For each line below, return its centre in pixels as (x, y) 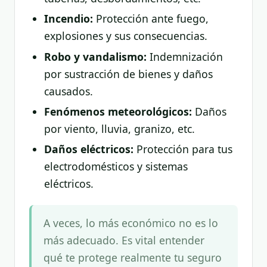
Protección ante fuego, (150, 19)
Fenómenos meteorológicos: (118, 111)
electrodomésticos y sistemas (116, 167)
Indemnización (184, 56)
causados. (68, 91)
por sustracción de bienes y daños (128, 74)
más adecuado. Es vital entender (124, 240)
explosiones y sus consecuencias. (125, 36)
